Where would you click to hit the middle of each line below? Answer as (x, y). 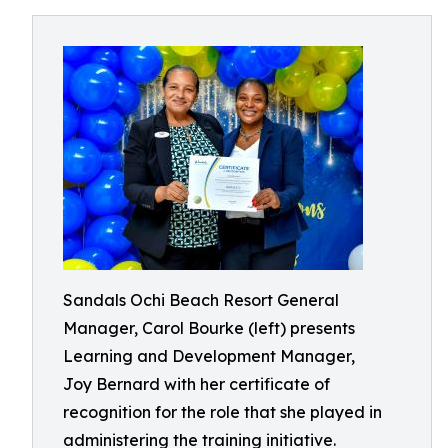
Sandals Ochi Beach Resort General (201, 300)
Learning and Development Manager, (209, 356)
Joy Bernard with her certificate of (196, 384)
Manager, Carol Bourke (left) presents (209, 328)
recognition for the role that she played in (222, 412)
